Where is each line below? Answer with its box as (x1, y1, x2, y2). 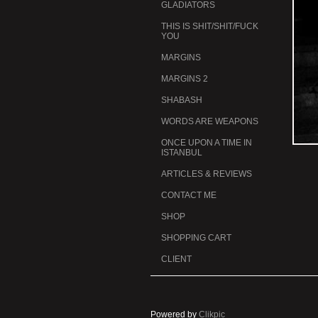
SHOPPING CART (161, 232, 231, 243)
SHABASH (161, 94, 202, 105)
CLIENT (161, 253, 192, 264)
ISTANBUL (161, 147, 202, 158)
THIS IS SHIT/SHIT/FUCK (161, 21, 258, 31)
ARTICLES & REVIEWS (161, 168, 252, 179)
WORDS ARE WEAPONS (161, 116, 258, 126)
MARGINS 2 (161, 73, 208, 84)
